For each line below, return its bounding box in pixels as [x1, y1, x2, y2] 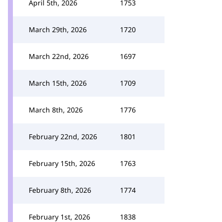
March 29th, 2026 [29, 25, 87, 34]
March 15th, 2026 [29, 78, 87, 88]
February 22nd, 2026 [29, 132, 97, 141]
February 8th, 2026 [29, 185, 91, 195]
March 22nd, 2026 [29, 52, 89, 61]
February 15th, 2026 [29, 159, 95, 168]
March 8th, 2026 [29, 105, 83, 114]
